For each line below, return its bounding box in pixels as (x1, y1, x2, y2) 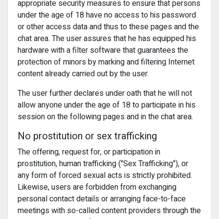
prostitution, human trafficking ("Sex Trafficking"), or (18, 158, 188, 170)
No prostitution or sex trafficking (18, 129, 157, 143)
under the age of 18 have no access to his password (18, 9, 196, 21)
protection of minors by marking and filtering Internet (18, 56, 195, 68)
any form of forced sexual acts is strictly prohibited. (18, 170, 192, 181)
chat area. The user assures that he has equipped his (18, 33, 196, 44)
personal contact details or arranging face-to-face (18, 193, 186, 205)
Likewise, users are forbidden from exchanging (18, 181, 176, 193)
